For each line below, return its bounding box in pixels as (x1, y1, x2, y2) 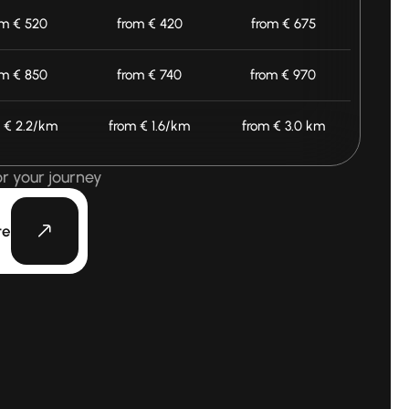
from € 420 (116, 15, 183, 32)
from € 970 (250, 66, 316, 83)
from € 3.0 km (241, 117, 325, 134)
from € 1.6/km (109, 117, 190, 134)
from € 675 (250, 15, 316, 32)
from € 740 (117, 66, 182, 83)
